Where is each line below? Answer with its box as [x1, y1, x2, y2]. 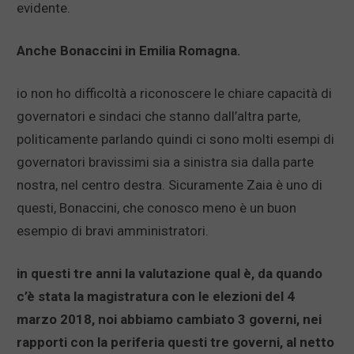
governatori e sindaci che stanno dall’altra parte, [17, 108, 300, 125]
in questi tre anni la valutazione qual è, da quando [17, 265, 322, 282]
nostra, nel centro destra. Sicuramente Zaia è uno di [17, 177, 322, 194]
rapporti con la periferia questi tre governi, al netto [17, 334, 334, 351]
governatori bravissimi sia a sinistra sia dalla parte [17, 154, 314, 171]
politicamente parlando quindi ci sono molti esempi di [17, 131, 334, 148]
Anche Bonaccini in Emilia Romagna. [17, 43, 241, 59]
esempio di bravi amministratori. [17, 223, 209, 239]
